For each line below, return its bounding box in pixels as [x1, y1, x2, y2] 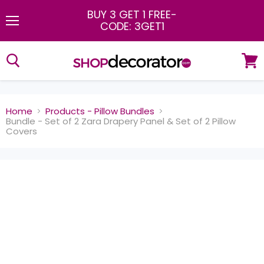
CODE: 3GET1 [100, 19, 164, 34]
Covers [6, 125, 37, 137]
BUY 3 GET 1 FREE [87, 7, 171, 22]
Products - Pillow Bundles [45, 105, 154, 117]
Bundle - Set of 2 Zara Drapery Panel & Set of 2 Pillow [6, 115, 236, 127]
